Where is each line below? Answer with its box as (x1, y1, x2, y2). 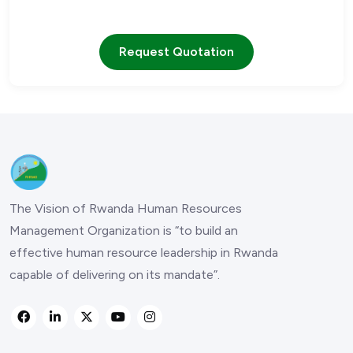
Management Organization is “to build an (9, 222, 238, 238)
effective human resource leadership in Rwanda (9, 244, 278, 260)
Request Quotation (119, 44, 234, 59)
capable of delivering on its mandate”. (9, 266, 220, 282)
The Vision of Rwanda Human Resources (9, 200, 242, 216)
